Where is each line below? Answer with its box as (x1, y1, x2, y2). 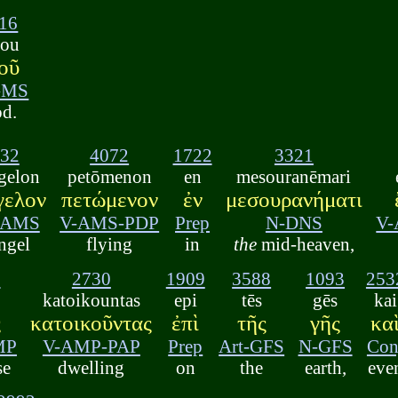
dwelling (58, 356, 125, 378)
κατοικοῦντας (30, 310, 153, 335)
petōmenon (67, 166, 152, 187)
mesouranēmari (236, 166, 352, 187)
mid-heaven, (256, 234, 354, 255)
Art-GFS (219, 335, 285, 356)
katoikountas (42, 289, 140, 310)
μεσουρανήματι (225, 187, 362, 212)
